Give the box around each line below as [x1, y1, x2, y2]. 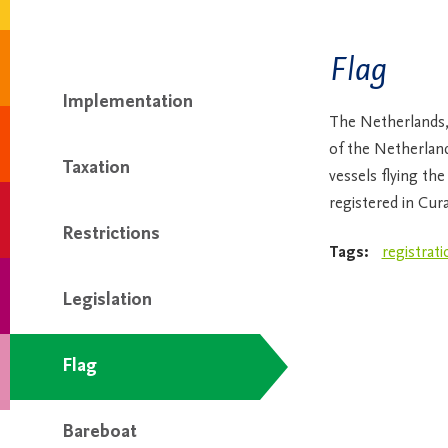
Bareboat [61, 423, 137, 442]
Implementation [61, 93, 193, 112]
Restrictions [61, 225, 160, 244]
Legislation [61, 291, 152, 310]
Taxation [61, 159, 130, 178]
